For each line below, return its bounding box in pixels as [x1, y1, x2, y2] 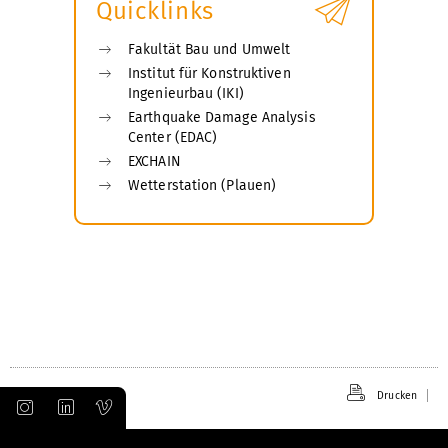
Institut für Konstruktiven [128, 64, 291, 82]
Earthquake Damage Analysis [128, 108, 316, 126]
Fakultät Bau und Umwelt [128, 40, 291, 58]
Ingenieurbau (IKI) [128, 84, 244, 102]
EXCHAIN [128, 152, 181, 170]
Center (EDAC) [128, 128, 218, 146]
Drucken [377, 388, 417, 402]
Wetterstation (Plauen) [128, 176, 277, 194]
